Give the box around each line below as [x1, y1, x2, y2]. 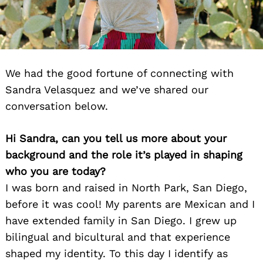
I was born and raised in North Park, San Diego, [5, 181, 247, 194]
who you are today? [5, 165, 106, 178]
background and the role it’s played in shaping [5, 149, 242, 161]
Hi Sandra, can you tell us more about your [5, 132, 227, 145]
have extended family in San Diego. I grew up [5, 214, 237, 227]
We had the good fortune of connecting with [5, 67, 234, 80]
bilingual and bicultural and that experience [5, 231, 230, 244]
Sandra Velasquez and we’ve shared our [5, 83, 208, 96]
